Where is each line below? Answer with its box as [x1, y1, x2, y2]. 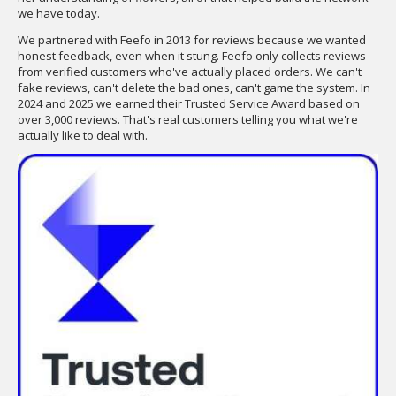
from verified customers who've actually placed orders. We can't [18, 64, 362, 80]
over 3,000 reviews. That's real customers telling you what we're [18, 111, 358, 127]
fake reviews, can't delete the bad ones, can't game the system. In [18, 80, 370, 95]
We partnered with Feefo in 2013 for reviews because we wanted [18, 32, 366, 48]
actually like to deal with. [18, 127, 148, 143]
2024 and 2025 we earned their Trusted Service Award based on [18, 95, 360, 111]
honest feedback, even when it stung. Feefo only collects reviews [18, 48, 366, 64]
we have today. [18, 5, 100, 21]
